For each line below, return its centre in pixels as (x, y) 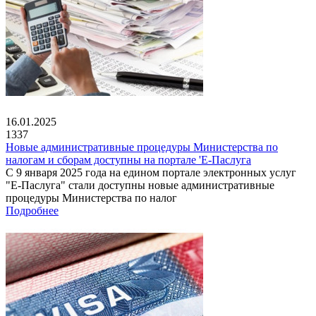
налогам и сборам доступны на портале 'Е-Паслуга (128, 159)
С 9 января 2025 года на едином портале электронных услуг (151, 172)
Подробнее (32, 210)
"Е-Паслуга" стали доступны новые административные (140, 185)
